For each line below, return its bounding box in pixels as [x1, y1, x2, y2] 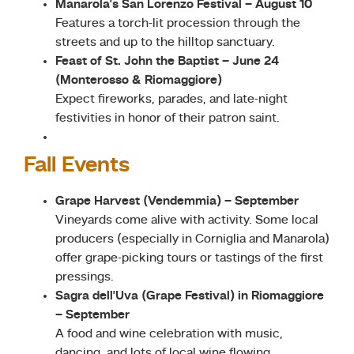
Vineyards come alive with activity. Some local [55, 213, 318, 227]
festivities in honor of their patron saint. [55, 111, 280, 125]
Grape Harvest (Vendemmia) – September [55, 194, 299, 208]
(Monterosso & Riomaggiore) [55, 73, 222, 87]
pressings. [55, 270, 114, 284]
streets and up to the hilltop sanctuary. [55, 36, 275, 49]
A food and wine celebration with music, [55, 327, 283, 341]
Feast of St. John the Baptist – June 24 [55, 55, 279, 68]
